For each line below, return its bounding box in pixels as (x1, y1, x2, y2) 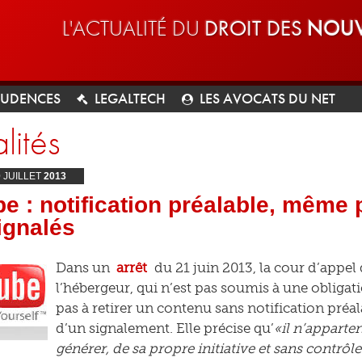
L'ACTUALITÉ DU (62, 14, 204, 42)
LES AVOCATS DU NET (200, 89, 335, 107)
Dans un (56, 259, 113, 276)
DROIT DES (204, 14, 307, 42)
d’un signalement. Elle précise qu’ (56, 320, 274, 336)
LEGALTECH (95, 89, 166, 107)
